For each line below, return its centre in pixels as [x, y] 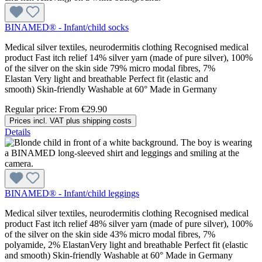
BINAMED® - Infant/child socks [67, 27]
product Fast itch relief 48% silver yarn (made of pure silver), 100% [129, 223]
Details [18, 132]
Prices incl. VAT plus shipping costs [70, 120]
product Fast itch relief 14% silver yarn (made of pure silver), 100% [129, 57]
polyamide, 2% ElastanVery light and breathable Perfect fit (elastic [126, 244]
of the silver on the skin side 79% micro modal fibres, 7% [110, 68]
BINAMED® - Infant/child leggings [72, 193]
